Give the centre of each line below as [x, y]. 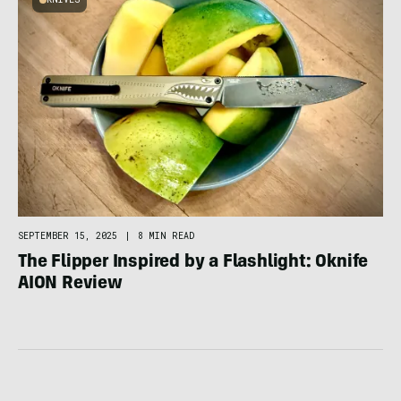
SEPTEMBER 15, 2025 [68, 236]
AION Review [70, 285]
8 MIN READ [166, 236]
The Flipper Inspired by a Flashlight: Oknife [193, 264]
